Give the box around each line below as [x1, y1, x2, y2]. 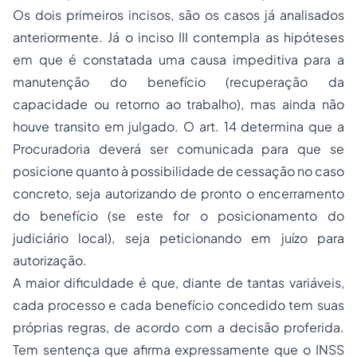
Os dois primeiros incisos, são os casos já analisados [13, 6, 344, 23]
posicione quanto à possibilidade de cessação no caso [13, 163, 344, 179]
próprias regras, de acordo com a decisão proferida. [13, 319, 344, 335]
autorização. [13, 252, 87, 269]
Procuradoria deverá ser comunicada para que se [13, 140, 344, 157]
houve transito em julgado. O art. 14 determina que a [13, 118, 344, 135]
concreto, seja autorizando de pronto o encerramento [13, 185, 344, 202]
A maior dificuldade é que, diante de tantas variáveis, [13, 274, 344, 291]
